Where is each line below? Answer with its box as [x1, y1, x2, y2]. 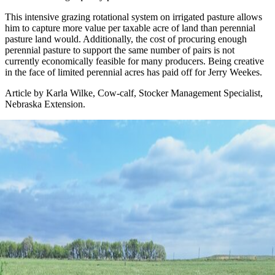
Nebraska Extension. [5, 99, 85, 110]
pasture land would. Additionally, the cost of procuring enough [5, 34, 247, 45]
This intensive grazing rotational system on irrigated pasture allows [5, 12, 262, 23]
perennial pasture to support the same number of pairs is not [5, 45, 234, 56]
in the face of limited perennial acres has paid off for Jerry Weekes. [5, 67, 265, 78]
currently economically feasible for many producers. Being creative [5, 56, 264, 67]
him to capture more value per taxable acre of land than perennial [5, 23, 255, 34]
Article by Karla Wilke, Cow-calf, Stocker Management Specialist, [5, 88, 263, 99]
